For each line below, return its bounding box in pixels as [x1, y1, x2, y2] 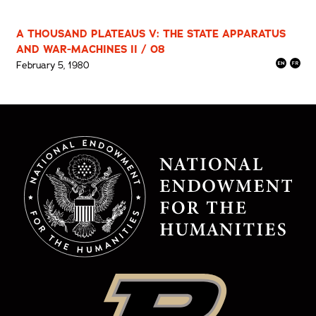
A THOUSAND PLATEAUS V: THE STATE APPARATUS [16, 26, 286, 41]
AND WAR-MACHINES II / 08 [16, 42, 165, 56]
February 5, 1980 [16, 58, 90, 72]
